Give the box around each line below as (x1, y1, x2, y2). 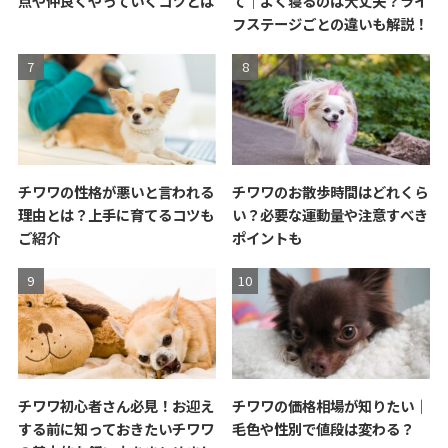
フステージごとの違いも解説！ (232, 12, 429, 34)
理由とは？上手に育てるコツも (17, 203, 214, 225)
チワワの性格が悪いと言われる (17, 180, 214, 202)
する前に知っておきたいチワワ (17, 417, 214, 439)
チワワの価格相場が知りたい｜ (232, 394, 429, 416)
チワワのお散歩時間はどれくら (232, 180, 429, 202)
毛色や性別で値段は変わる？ (232, 417, 415, 439)
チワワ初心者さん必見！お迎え (17, 394, 214, 416)
